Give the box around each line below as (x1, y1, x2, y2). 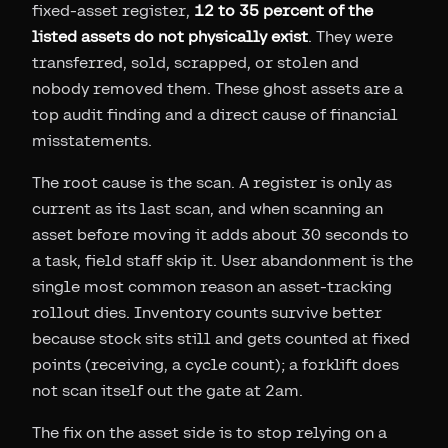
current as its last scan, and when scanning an (32, 199, 383, 218)
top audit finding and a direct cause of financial (32, 105, 398, 124)
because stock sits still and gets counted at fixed (32, 329, 410, 348)
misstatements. (32, 131, 152, 150)
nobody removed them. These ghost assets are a (32, 79, 403, 98)
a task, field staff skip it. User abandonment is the (32, 251, 413, 270)
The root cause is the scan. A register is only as (32, 173, 392, 192)
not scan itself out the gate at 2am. (32, 381, 303, 400)
